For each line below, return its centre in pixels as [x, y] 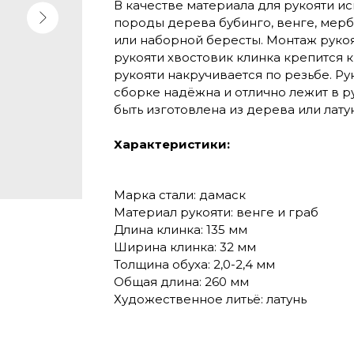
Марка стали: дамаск [180, 195]
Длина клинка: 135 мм [181, 230]
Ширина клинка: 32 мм [185, 247]
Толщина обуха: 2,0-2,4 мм [194, 265]
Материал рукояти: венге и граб [216, 213]
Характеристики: [172, 145]
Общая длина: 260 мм [181, 282]
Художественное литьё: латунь [210, 299]
